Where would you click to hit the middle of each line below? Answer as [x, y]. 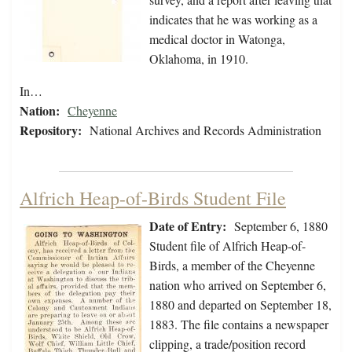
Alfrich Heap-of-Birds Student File [153, 198]
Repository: [51, 130]
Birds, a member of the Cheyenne [232, 266]
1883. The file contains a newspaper [239, 324]
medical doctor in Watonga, [217, 39]
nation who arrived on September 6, [238, 285]
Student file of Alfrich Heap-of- [227, 246]
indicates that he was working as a [233, 20]
